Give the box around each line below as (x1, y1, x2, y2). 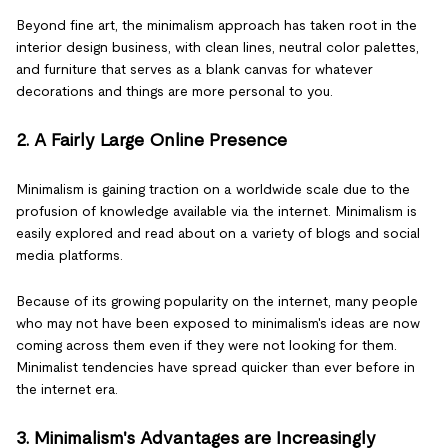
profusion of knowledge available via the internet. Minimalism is (16, 203, 417, 219)
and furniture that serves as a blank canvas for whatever (16, 61, 373, 77)
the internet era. (16, 381, 118, 397)
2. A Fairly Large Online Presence (16, 130, 287, 150)
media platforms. (16, 247, 123, 263)
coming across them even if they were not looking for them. (16, 337, 397, 353)
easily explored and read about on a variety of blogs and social (16, 225, 420, 241)
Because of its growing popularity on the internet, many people (16, 293, 418, 309)
